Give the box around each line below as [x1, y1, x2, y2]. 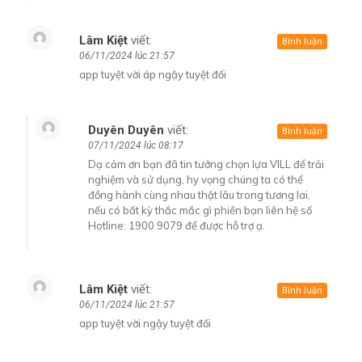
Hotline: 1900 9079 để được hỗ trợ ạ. [88, 218, 265, 232]
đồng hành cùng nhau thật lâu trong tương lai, [88, 187, 310, 201]
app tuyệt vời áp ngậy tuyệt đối [79, 67, 226, 81]
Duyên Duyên [88, 122, 164, 137]
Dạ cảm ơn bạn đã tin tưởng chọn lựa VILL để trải [88, 157, 324, 170]
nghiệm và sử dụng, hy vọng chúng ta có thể [88, 172, 303, 186]
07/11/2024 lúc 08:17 [88, 139, 183, 151]
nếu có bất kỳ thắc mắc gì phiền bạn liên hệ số [88, 203, 312, 217]
